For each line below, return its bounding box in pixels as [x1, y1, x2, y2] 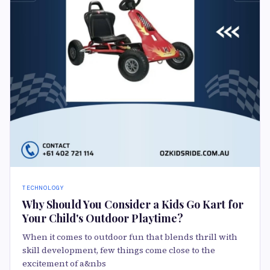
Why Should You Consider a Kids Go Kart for [22, 197, 243, 212]
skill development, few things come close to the [22, 244, 215, 257]
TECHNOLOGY [22, 184, 64, 192]
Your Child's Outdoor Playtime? [22, 211, 183, 226]
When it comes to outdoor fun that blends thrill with [22, 231, 237, 243]
